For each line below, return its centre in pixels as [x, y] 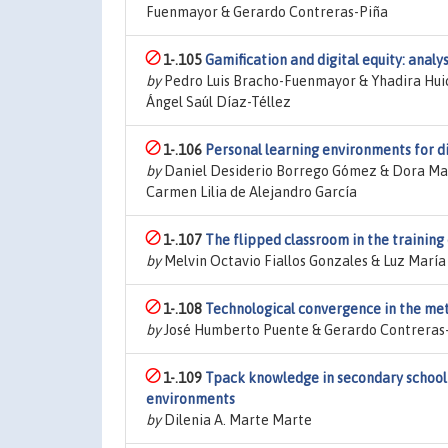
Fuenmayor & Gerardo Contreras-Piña [267, 12]
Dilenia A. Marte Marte [236, 420]
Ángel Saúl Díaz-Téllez [218, 102]
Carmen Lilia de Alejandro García [251, 192]
